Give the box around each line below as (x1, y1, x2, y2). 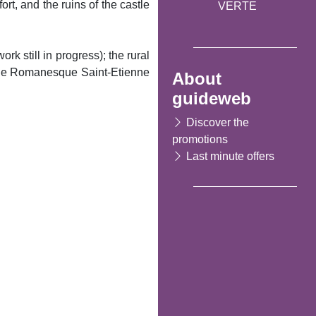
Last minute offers (186, 150, 274, 162)
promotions (172, 133, 228, 145)
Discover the (186, 116, 249, 128)
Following (25, 233, 75, 245)
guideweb (172, 88, 251, 108)
